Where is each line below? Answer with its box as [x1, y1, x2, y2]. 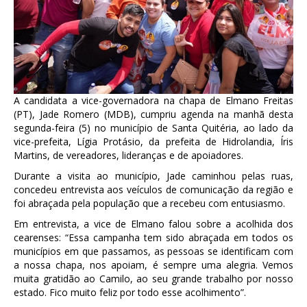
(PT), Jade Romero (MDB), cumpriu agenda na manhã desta [14, 107, 293, 121]
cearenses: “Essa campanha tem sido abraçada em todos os [14, 230, 293, 244]
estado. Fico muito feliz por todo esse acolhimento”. [14, 285, 246, 299]
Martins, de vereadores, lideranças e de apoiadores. [14, 148, 243, 162]
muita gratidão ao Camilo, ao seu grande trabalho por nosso [14, 271, 293, 285]
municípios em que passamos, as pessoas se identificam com [14, 244, 293, 258]
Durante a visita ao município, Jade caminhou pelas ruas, [14, 169, 293, 182]
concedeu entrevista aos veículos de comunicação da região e [14, 182, 293, 196]
